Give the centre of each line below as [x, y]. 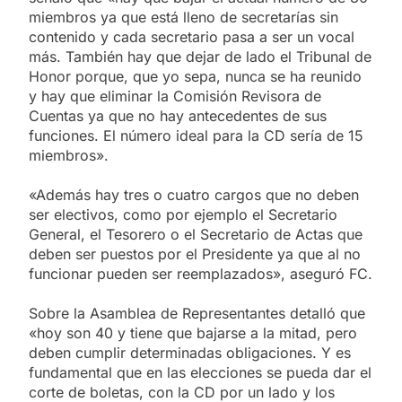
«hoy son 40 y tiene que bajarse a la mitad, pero [193, 332]
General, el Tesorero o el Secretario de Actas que [196, 234]
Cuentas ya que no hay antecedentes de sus [178, 115]
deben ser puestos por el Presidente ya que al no [195, 253]
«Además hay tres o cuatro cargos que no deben [194, 194]
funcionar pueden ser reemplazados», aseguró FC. [201, 273]
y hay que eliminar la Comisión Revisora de [175, 96]
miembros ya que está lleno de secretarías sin [184, 17]
